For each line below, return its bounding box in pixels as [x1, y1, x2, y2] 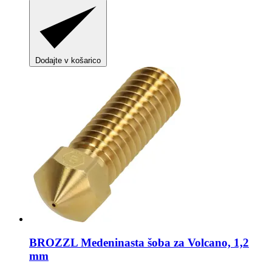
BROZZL [29, 236, 78, 249]
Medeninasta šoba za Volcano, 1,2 [78, 236, 249, 249]
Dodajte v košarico [35, 55, 101, 65]
